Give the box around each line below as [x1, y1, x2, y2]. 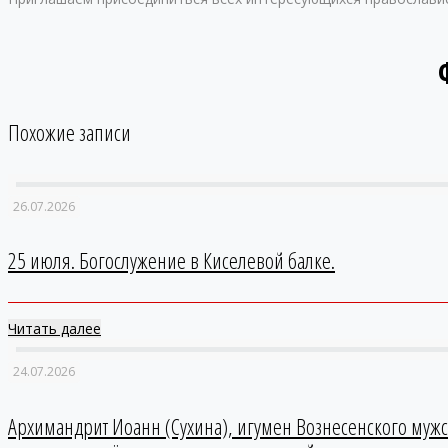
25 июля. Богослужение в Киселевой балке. [8, 245, 335, 276]
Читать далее [8, 319, 101, 339]
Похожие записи [8, 116, 131, 147]
